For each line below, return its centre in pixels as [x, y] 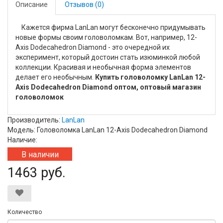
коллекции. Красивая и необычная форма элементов [103, 67]
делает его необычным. [55, 77]
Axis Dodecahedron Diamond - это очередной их [93, 47]
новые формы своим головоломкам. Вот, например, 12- [106, 37]
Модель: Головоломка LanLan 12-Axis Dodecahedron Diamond [108, 130]
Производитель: [35, 120]
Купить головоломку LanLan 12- [150, 77]
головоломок [40, 97]
